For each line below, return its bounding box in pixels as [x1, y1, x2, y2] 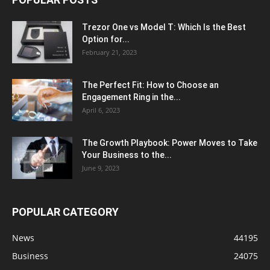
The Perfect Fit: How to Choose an [82, 80, 219, 90]
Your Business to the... [82, 150, 172, 160]
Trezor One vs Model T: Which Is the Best [82, 22, 246, 32]
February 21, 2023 [82, 48, 137, 57]
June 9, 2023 [82, 163, 119, 172]
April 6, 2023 [82, 105, 120, 115]
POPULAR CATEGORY [12, 206, 119, 218]
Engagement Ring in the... [82, 92, 181, 102]
